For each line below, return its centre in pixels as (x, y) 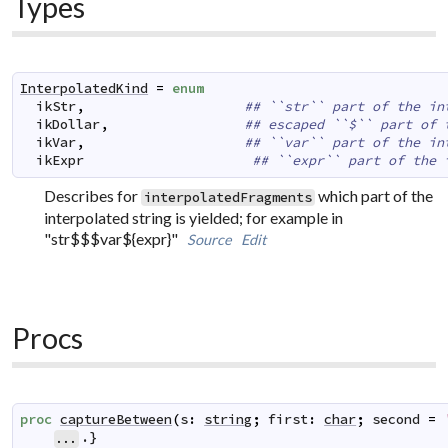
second (396, 420)
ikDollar (68, 125)
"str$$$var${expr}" (116, 238)
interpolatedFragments (228, 197)
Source (210, 239)
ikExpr (60, 161)
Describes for (93, 195)
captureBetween (116, 420)
